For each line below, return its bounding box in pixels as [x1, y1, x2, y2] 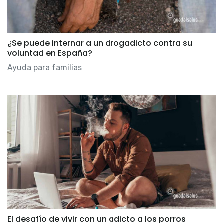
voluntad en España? [7, 47, 92, 59]
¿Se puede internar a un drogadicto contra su [7, 37, 192, 49]
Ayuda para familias [7, 63, 82, 73]
